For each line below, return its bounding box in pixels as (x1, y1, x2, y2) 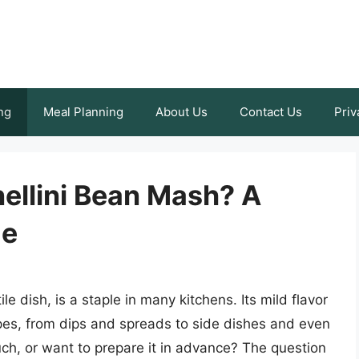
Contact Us (240, 104, 302, 119)
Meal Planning (43, 104, 123, 119)
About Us (155, 104, 208, 119)
